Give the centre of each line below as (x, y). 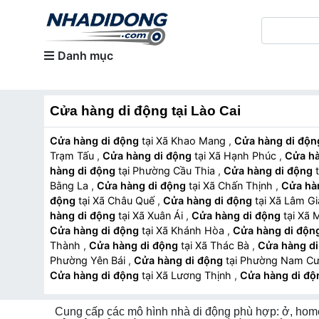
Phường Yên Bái (89, 260)
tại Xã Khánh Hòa (192, 230)
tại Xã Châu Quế (125, 200)
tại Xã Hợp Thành (129, 305)
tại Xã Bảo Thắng (257, 290)
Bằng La (70, 185)
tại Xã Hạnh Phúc (244, 156)
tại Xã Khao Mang (192, 141)
